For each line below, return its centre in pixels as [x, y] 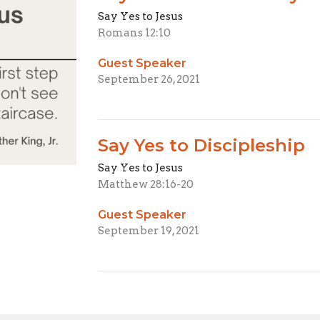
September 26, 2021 [149, 79]
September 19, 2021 [149, 230]
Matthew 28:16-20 [146, 184]
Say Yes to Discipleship [202, 145]
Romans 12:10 [135, 32]
